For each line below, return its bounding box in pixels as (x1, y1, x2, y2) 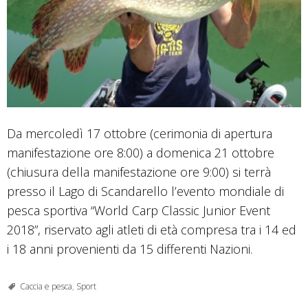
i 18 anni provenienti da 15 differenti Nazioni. (7, 240, 252, 257)
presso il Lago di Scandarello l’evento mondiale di (7, 182, 284, 199)
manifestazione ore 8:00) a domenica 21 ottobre (7, 144, 274, 161)
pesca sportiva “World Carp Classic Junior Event (7, 201, 270, 219)
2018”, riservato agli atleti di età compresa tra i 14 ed (7, 221, 296, 238)
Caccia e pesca (20, 280, 72, 292)
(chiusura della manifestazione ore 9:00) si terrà (7, 163, 271, 180)
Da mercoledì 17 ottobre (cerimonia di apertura (7, 124, 272, 142)
